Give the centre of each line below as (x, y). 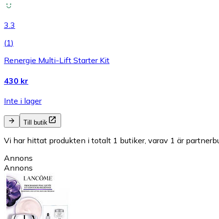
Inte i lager (23, 100)
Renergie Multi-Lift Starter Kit (57, 60)
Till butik (35, 122)
